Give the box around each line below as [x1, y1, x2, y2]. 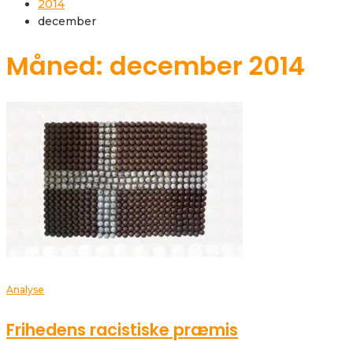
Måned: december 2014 [6, 47, 305, 84]
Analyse [6, 284, 44, 296]
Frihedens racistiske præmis [6, 318, 238, 342]
